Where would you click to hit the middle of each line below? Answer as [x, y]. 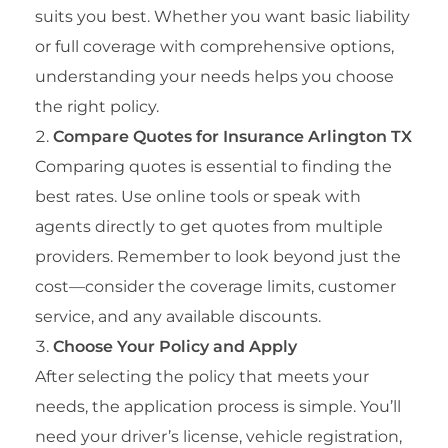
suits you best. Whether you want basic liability [222, 17]
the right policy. [97, 107]
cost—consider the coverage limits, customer [215, 287]
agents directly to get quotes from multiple [209, 227]
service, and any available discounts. [178, 317]
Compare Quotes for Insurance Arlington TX [232, 137]
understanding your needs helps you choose [214, 77]
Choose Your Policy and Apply [175, 347]
